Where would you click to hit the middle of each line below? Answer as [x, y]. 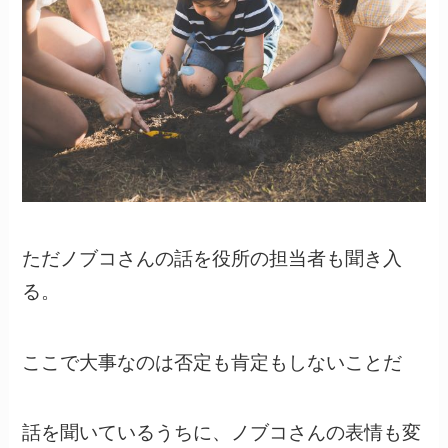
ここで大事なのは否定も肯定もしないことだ [212, 360]
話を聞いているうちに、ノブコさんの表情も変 [222, 431]
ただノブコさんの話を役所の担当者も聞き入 [212, 256]
